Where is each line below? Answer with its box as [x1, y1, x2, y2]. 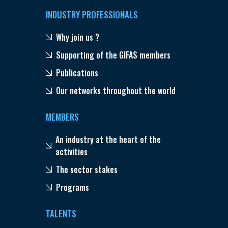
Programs [55, 181, 89, 194]
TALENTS [45, 207, 76, 220]
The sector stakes [55, 163, 118, 176]
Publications [55, 67, 98, 79]
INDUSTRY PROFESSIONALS [45, 8, 138, 21]
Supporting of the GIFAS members [55, 49, 170, 62]
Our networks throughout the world [55, 84, 176, 97]
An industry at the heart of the [55, 133, 161, 146]
